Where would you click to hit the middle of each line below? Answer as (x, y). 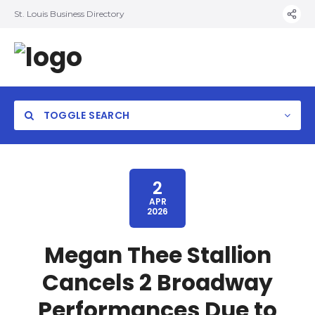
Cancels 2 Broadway (157, 283)
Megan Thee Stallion (157, 255)
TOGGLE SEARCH (85, 115)
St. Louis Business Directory (69, 14)
